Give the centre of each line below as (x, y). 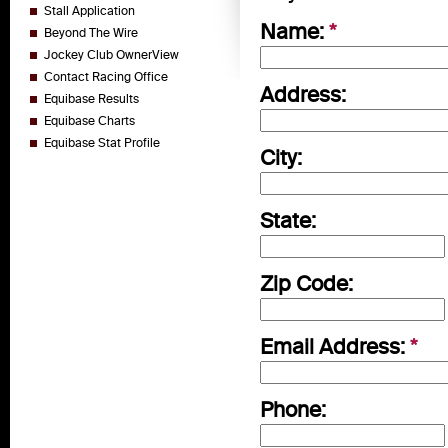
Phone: (293, 409)
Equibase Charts (89, 120)
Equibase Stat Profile (102, 142)
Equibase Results (91, 98)
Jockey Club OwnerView (111, 54)
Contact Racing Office (106, 76)
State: (288, 220)
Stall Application (89, 10)
